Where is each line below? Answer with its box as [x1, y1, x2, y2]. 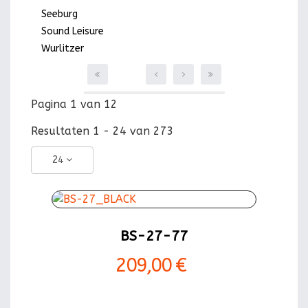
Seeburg [41, 8, 78, 20]
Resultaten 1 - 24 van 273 [31, 124, 174, 137]
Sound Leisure [41, 25, 104, 37]
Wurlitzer [41, 43, 84, 54]
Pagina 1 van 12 [31, 98, 118, 111]
